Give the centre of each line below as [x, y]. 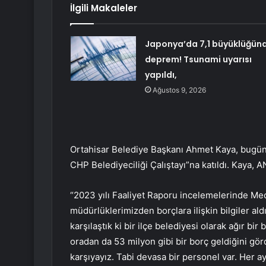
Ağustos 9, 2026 [179, 90]
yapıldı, [161, 75]
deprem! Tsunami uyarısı [198, 60]
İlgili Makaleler [104, 8]
